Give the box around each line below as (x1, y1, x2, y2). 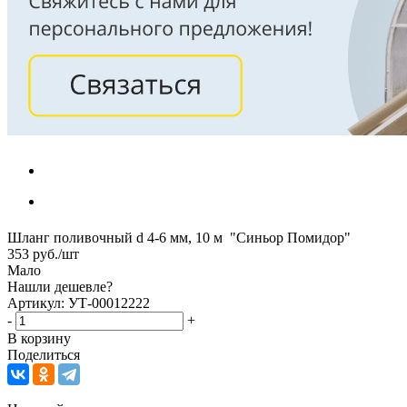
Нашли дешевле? (7, 278, 113, 294)
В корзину (7, 330, 71, 346)
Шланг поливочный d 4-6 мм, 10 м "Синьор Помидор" (7, 229, 351, 245)
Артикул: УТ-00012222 (7, 294, 150, 311)
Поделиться (7, 346, 80, 362)
